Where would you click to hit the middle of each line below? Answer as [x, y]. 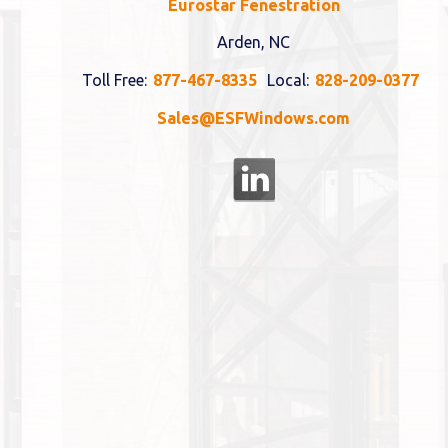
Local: [286, 80]
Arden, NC [253, 42]
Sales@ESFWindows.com [253, 118]
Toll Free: [114, 80]
